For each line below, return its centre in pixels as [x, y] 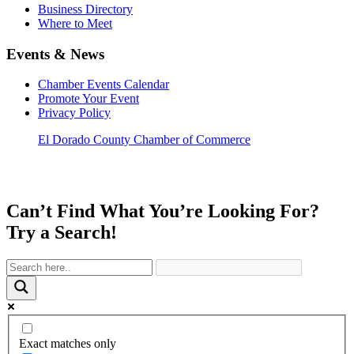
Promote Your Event [88, 99]
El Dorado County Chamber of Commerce [144, 140]
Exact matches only [68, 343]
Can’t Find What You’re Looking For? [163, 211]
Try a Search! [62, 233]
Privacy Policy [74, 113]
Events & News [55, 54]
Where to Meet [75, 23]
